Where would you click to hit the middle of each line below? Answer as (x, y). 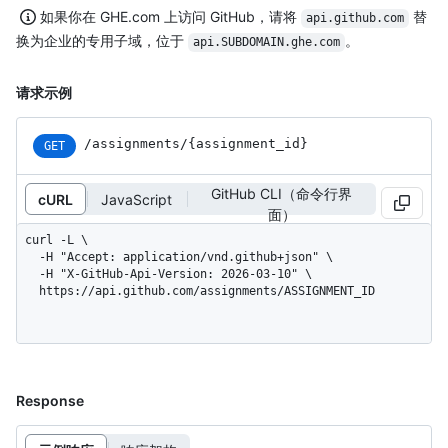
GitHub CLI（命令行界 (281, 194)
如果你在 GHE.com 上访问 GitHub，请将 (170, 17)
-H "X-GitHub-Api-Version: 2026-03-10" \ (32, 274)
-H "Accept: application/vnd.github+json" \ (32, 257)
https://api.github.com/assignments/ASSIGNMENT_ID (207, 291)
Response (50, 401)
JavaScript (136, 199)
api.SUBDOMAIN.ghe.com (266, 42)
